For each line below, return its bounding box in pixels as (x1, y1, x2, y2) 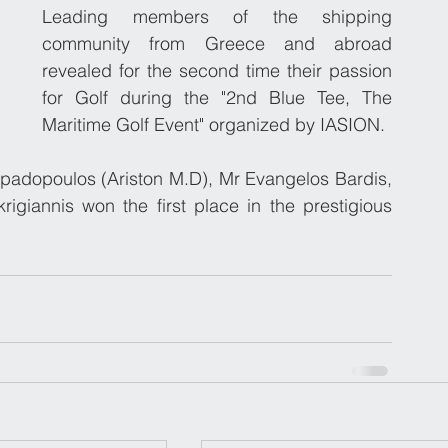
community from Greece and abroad (42, 32, 392, 55)
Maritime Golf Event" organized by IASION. (42, 113, 385, 136)
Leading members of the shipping (42, 5, 392, 28)
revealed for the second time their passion (42, 59, 392, 82)
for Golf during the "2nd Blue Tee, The (42, 86, 392, 109)
